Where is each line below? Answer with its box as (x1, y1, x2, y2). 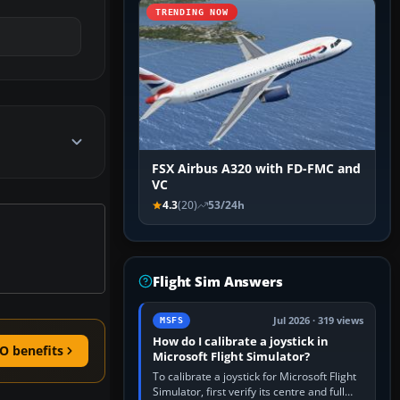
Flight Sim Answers (153, 272, 283, 291)
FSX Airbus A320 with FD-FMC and (152, 161, 361, 178)
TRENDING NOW (155, 7, 229, 18)
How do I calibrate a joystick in (153, 333, 329, 350)
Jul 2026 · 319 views (273, 314, 363, 328)
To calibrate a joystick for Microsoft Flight (153, 369, 356, 385)
